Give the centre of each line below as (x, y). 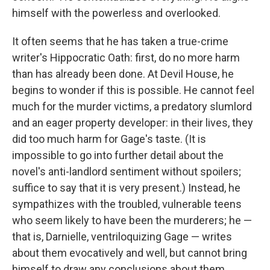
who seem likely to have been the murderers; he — (132, 221)
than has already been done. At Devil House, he (123, 74)
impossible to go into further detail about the (118, 155)
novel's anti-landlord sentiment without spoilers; (127, 172)
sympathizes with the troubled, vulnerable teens (127, 204)
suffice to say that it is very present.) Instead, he (126, 188)
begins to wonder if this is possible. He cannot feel (133, 90)
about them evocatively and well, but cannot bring (130, 253)
